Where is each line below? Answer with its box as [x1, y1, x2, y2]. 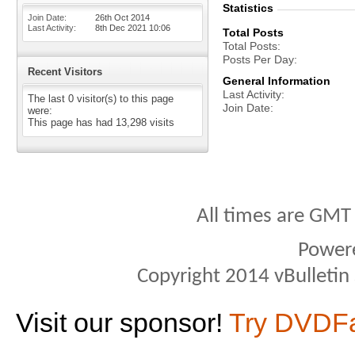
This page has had [28, 116, 116, 128]
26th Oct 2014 [95, 13, 150, 22]
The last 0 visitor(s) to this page [28, 93, 174, 105]
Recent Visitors [28, 66, 102, 78]
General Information [223, 74, 330, 87]
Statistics [223, 2, 273, 14]
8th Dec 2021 [95, 23, 149, 32]
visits [147, 116, 174, 128]
